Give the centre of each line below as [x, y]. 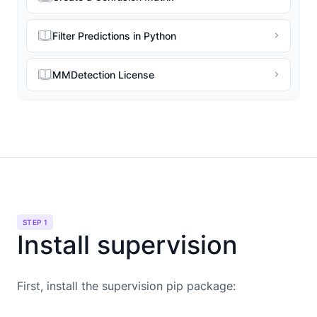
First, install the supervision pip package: [126, 286]
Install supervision [127, 244]
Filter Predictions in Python [114, 35]
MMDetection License [103, 74]
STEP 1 [35, 222]
